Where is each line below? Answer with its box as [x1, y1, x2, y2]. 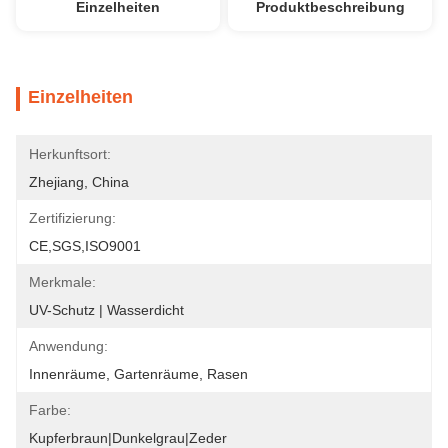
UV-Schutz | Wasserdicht [29, 302, 184, 318]
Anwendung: [29, 338, 108, 354]
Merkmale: [29, 274, 96, 290]
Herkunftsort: [29, 146, 111, 162]
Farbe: [29, 402, 71, 418]
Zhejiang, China [29, 174, 129, 190]
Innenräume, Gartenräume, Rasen [29, 366, 248, 382]
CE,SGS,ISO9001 [29, 238, 141, 254]
